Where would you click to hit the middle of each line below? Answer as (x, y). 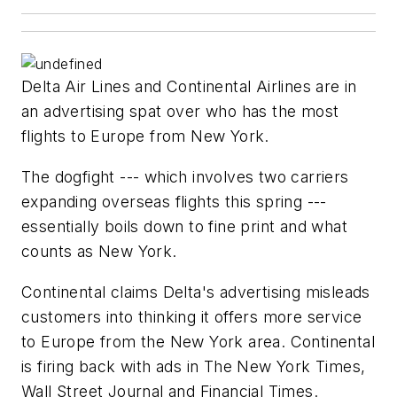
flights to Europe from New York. (145, 136)
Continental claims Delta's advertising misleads (196, 292)
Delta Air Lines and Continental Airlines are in (189, 87)
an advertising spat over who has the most (180, 112)
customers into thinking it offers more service (192, 316)
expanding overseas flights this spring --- (174, 202)
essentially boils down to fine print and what (184, 227)
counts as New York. (99, 252)
